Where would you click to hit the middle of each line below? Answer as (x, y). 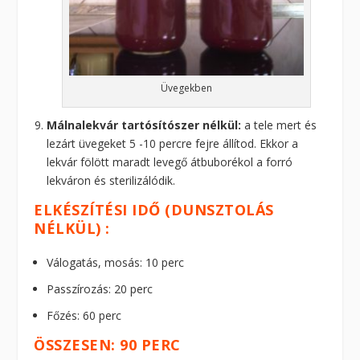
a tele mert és (279, 125)
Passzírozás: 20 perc (100, 289)
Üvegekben (186, 88)
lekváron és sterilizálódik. (111, 180)
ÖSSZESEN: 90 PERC (107, 344)
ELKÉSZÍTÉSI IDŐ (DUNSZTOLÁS (154, 209)
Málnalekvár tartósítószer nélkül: (144, 125)
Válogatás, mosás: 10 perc (116, 263)
